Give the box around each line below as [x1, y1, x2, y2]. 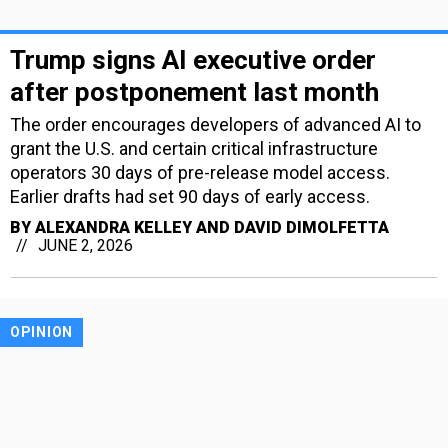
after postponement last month [10, 77, 379, 108]
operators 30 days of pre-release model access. [10, 162, 390, 184]
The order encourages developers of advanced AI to [10, 114, 421, 136]
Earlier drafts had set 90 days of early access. [10, 186, 370, 208]
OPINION [10, 324, 73, 341]
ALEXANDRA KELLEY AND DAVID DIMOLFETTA [35, 218, 389, 238]
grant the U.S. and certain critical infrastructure [10, 138, 378, 160]
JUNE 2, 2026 [38, 236, 133, 256]
